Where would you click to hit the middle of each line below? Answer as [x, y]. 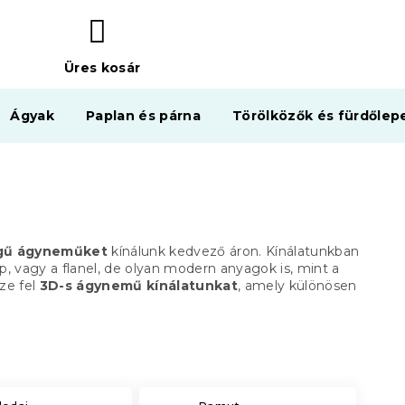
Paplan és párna [144, 116]
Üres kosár [102, 68]
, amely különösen [297, 286]
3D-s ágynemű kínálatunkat [139, 286]
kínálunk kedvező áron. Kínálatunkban [234, 251]
